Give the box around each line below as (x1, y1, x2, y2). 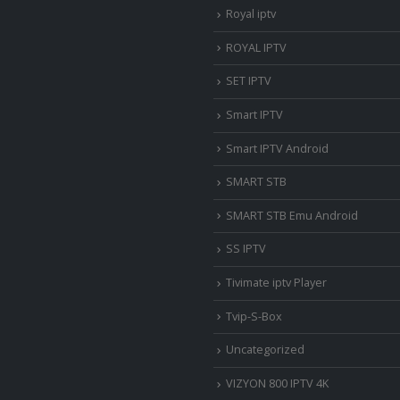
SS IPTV (226, 241, 266, 257)
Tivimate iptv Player (226, 275, 327, 290)
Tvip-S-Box (226, 308, 282, 324)
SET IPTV (226, 73, 271, 89)
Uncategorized (226, 342, 304, 358)
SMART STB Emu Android (226, 207, 358, 223)
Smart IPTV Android (226, 140, 329, 156)
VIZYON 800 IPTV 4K (226, 375, 329, 391)
